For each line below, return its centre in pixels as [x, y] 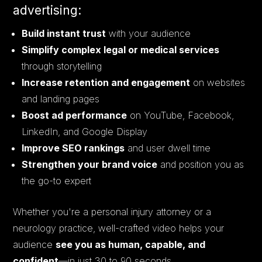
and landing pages [61, 99]
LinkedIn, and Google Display [85, 131]
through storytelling [62, 66]
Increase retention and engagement [106, 82]
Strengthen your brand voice [90, 164]
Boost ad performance [75, 115]
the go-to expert [57, 180]
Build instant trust [64, 33]
